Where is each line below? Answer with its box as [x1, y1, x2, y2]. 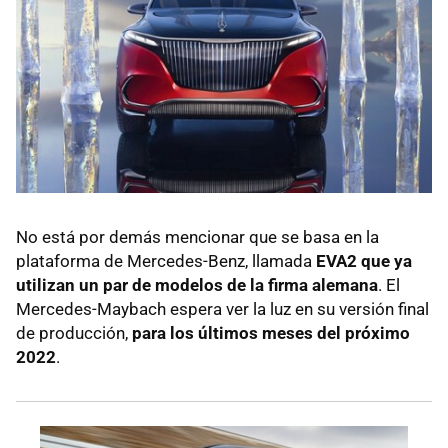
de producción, [16, 322, 132, 343]
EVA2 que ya [316, 250, 412, 271]
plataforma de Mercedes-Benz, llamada [16, 250, 316, 271]
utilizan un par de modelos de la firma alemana [16, 274, 378, 295]
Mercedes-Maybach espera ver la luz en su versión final [16, 298, 429, 319]
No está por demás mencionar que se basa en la [16, 226, 379, 247]
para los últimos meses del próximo [132, 322, 410, 343]
